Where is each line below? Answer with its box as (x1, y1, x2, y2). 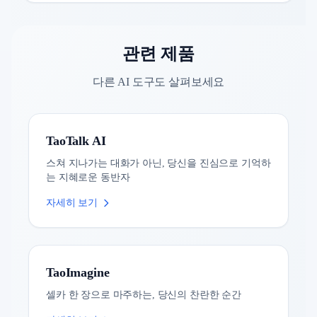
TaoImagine (46, 265, 110, 279)
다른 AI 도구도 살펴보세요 (92, 75, 225, 88)
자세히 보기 (46, 197, 98, 208)
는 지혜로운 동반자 (46, 171, 130, 183)
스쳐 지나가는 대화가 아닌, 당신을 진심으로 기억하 (46, 157, 271, 168)
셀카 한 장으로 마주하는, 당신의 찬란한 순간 (46, 289, 241, 300)
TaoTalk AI (46, 133, 106, 148)
